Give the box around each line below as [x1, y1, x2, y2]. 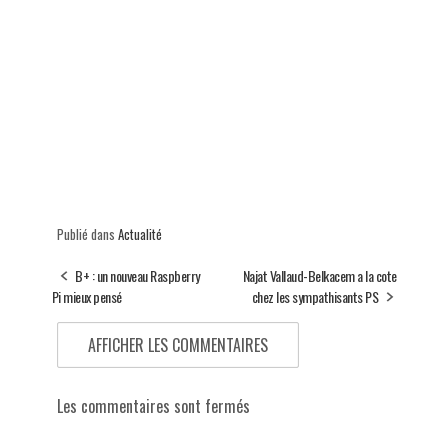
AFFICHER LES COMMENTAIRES [87, 333, 268, 358]
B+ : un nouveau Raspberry [75, 265, 200, 287]
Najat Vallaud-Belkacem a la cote [242, 265, 397, 287]
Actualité [117, 224, 162, 245]
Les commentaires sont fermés [56, 394, 250, 419]
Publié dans [56, 224, 118, 245]
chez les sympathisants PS [251, 286, 378, 308]
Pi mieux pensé [51, 286, 122, 308]
